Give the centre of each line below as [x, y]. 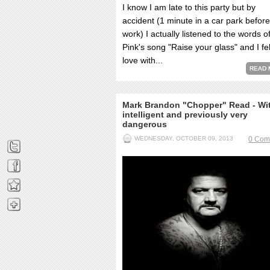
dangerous [145, 124]
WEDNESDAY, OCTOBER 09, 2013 [184, 138]
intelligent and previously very [185, 115]
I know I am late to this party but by [189, 7]
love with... [143, 60]
